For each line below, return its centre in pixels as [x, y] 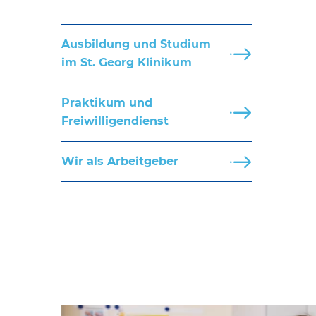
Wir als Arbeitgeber [120, 161]
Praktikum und [107, 102]
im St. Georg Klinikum [127, 62]
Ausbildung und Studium [136, 44]
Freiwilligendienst [115, 121]
